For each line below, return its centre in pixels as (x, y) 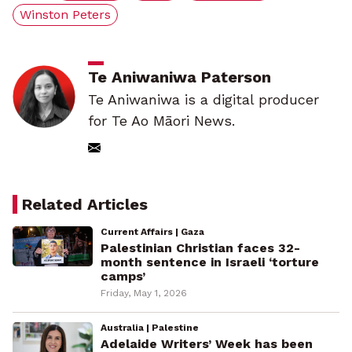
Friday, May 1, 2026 (143, 293)
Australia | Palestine (149, 328)
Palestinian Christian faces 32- (200, 248)
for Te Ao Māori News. (161, 121)
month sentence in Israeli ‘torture (209, 262)
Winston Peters (65, 15)
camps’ (123, 277)
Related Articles (85, 205)
